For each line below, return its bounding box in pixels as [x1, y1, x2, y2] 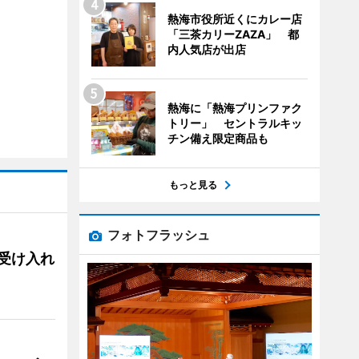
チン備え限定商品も [167, 131, 268, 145]
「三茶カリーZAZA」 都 [167, 27, 299, 41]
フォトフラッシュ [107, 227, 210, 243]
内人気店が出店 [167, 42, 246, 56]
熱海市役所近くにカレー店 [167, 12, 302, 26]
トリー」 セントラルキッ [167, 116, 302, 130]
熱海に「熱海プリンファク [167, 101, 302, 115]
